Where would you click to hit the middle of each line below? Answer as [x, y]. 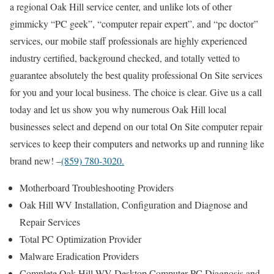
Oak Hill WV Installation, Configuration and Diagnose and [134, 204]
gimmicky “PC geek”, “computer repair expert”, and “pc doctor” [134, 23]
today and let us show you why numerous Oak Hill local [118, 109]
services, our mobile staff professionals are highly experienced [128, 40]
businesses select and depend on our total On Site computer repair [136, 126]
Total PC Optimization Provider [80, 239]
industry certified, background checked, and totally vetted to [125, 57]
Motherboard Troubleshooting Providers [97, 187]
